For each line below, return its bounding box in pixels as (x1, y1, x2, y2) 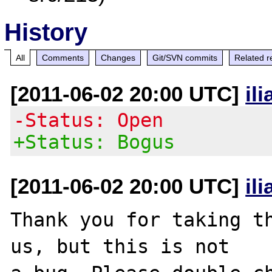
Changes (101, 52, 136, 63)
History (4, 18, 88, 46)
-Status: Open (13, 109, 164, 131)
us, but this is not (10, 235, 230, 257)
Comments (42, 52, 84, 63)
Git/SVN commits (152, 52, 218, 63)
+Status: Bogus (13, 131, 175, 153)
